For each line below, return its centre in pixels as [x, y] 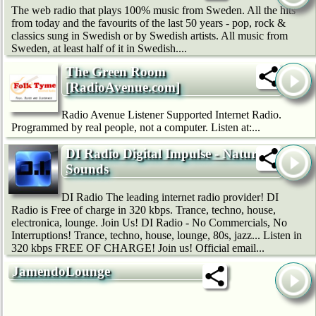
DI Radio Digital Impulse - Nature [164, 154]
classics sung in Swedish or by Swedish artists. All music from [150, 35]
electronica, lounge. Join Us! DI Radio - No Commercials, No [149, 223]
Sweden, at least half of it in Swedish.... [99, 48]
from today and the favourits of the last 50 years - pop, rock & [148, 23]
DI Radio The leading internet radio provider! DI [170, 197]
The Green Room [116, 71]
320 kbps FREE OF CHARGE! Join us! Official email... [138, 248]
